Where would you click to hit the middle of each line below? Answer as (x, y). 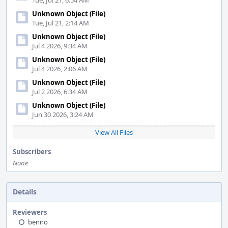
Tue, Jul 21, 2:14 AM (61, 23)
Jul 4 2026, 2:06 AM (60, 69)
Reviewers (30, 212)
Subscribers (32, 152)
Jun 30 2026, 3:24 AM (63, 115)
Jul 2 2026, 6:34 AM (60, 92)
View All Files (114, 132)
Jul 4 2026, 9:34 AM (60, 46)
